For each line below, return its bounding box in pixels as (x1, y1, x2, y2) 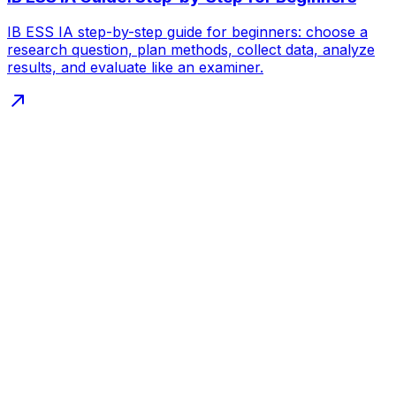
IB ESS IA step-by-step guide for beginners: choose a (7, 23, 368, 42)
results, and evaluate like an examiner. (7, 58, 263, 77)
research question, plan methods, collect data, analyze (7, 41, 375, 59)
